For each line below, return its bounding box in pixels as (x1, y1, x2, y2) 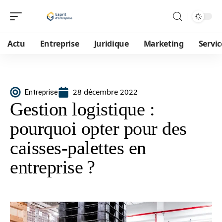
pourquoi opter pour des (10, 118, 187, 139)
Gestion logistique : (10, 99, 155, 119)
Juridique (94, 38, 129, 49)
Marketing (143, 38, 184, 49)
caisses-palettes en (10, 137, 146, 158)
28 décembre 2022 (73, 87, 138, 97)
